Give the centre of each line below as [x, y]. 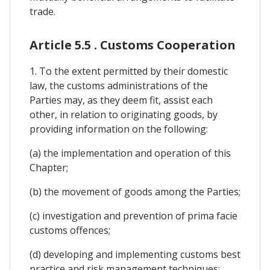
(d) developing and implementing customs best [135, 254]
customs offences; [70, 230]
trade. [42, 11]
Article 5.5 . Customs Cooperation [133, 45]
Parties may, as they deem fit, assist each [121, 100]
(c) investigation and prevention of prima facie [133, 215]
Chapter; [49, 167]
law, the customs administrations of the [119, 85]
